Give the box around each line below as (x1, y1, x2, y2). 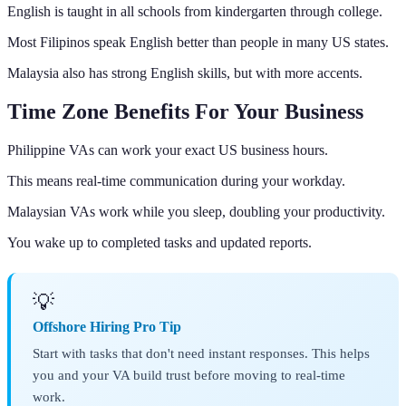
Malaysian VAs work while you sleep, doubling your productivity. (7, 203, 385, 219)
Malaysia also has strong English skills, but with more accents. (7, 65, 362, 82)
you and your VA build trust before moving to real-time (33, 366, 345, 382)
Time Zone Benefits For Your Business (7, 99, 363, 123)
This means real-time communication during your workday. (7, 172, 345, 188)
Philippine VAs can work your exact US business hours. (7, 141, 328, 158)
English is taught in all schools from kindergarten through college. (7, 4, 382, 20)
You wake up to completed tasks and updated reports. (7, 234, 312, 250)
